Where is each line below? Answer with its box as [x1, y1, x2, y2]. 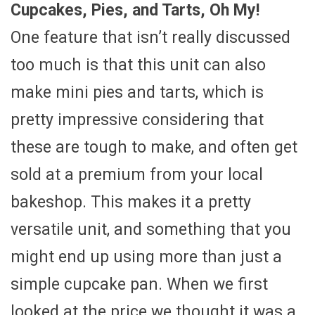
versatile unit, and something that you [11, 219, 291, 239]
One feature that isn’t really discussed [11, 27, 290, 47]
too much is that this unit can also [11, 55, 266, 75]
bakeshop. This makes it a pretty [11, 192, 251, 212]
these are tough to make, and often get [11, 137, 297, 157]
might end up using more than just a [11, 247, 282, 266]
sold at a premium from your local [11, 165, 263, 184]
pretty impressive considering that [11, 110, 264, 129]
